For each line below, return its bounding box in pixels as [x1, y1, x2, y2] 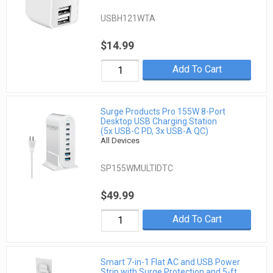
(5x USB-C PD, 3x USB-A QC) [101, 126, 209, 136]
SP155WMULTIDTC [101, 163, 174, 174]
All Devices [101, 136, 140, 146]
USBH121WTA [101, 13, 156, 23]
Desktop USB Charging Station [101, 116, 218, 127]
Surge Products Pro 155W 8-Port [101, 107, 226, 117]
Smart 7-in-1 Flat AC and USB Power [101, 257, 241, 267]
